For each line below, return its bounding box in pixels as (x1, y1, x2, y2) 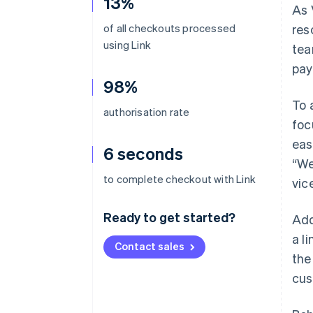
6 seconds (103, 143, 183, 164)
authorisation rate (103, 105, 190, 119)
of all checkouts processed (103, 21, 236, 35)
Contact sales (115, 239, 184, 253)
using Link (103, 38, 151, 52)
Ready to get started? (103, 209, 235, 225)
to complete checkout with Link (103, 172, 256, 186)
